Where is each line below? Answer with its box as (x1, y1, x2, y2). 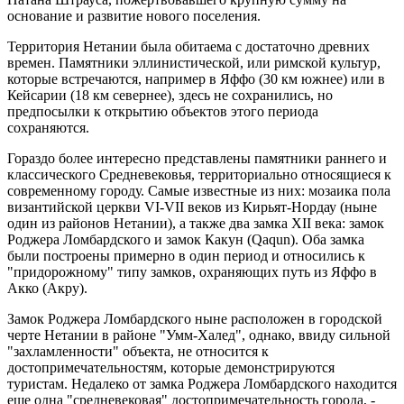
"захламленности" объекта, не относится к (7, 343, 269, 359)
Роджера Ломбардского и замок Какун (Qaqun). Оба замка (7, 231, 364, 247)
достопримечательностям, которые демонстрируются (7, 359, 335, 375)
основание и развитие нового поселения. (7, 7, 261, 23)
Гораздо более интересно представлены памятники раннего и (7, 150, 387, 166)
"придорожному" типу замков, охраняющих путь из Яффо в (7, 263, 377, 280)
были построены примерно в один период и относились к (7, 247, 365, 263)
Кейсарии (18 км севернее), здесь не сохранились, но (7, 87, 333, 103)
